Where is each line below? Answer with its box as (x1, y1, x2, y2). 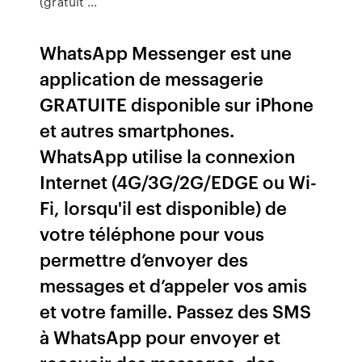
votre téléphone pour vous (40, 221, 265, 246)
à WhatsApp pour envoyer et (40, 324, 281, 349)
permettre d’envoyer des (40, 246, 249, 271)
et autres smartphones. (40, 117, 235, 142)
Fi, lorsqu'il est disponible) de (40, 195, 288, 220)
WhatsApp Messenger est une (40, 40, 293, 65)
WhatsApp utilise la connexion (40, 143, 296, 168)
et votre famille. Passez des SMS (40, 298, 312, 323)
